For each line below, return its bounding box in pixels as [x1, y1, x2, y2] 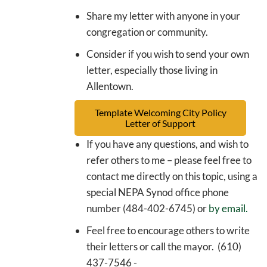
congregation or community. [86, 26, 208, 39]
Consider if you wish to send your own [86, 48, 249, 61]
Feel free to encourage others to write [86, 224, 250, 237]
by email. [209, 202, 248, 215]
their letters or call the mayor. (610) [86, 240, 241, 253]
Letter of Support [125, 117, 195, 129]
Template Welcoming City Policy [94, 107, 226, 119]
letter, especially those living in [86, 64, 218, 77]
